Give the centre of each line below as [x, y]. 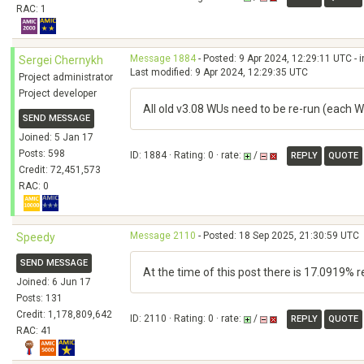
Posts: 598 [42, 154]
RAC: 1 [31, 9]
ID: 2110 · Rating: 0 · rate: [187, 319]
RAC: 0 [34, 186]
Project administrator [66, 77]
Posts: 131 [39, 298]
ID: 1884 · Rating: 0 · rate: [187, 156]
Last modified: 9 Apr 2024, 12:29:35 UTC [219, 72]
